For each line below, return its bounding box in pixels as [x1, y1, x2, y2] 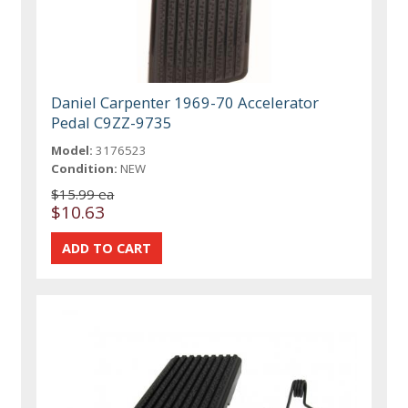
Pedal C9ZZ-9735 [51, 112, 173, 134]
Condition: [51, 160, 118, 178]
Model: [51, 142, 94, 159]
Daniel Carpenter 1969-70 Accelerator [51, 92, 320, 114]
